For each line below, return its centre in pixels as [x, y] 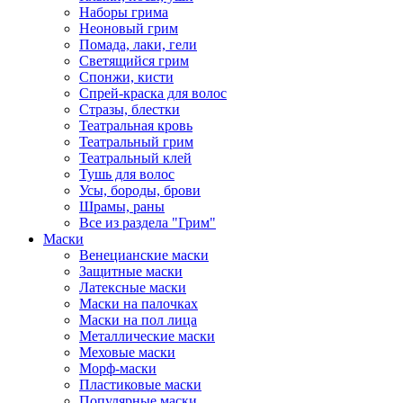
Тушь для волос [127, 174]
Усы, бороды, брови [140, 190]
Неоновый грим [129, 28]
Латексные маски [133, 287]
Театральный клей [135, 158]
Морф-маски [118, 368]
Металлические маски [147, 336]
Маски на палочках [139, 304]
